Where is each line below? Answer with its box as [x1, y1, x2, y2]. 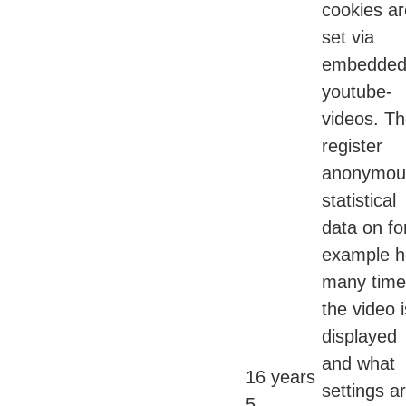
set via [322, 27, 374, 48]
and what [322, 353, 395, 374]
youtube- [322, 82, 392, 102]
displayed [322, 326, 397, 347]
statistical [322, 190, 396, 211]
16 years [246, 367, 315, 388]
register [322, 136, 382, 157]
